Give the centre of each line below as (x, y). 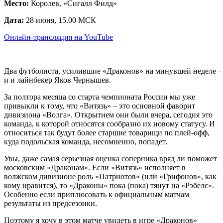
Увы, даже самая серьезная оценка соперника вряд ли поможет (111, 158)
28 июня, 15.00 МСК (60, 20)
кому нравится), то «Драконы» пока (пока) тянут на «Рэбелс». (109, 185)
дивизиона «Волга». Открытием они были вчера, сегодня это (108, 114)
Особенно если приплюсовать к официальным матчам (97, 194)
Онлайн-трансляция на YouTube (58, 37)
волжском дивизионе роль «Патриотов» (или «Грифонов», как (110, 176)
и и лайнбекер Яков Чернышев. (57, 80)
